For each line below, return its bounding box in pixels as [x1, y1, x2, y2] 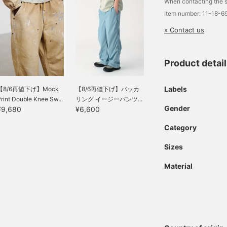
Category [164, 123, 197, 132]
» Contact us [164, 26, 204, 34]
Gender [164, 104, 190, 112]
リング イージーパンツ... [75, 95, 142, 103]
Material [164, 162, 193, 170]
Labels [164, 85, 187, 93]
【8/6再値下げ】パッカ [75, 85, 139, 93]
